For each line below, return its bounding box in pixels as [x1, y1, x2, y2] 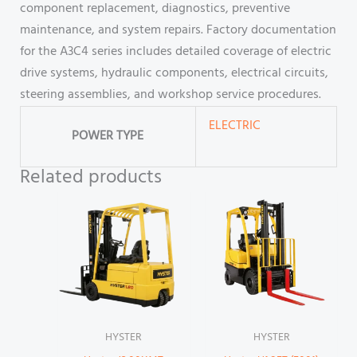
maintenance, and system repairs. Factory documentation [19, 20, 336, 41]
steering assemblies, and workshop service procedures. [19, 84, 321, 106]
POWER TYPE [72, 126, 144, 147]
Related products [19, 163, 162, 194]
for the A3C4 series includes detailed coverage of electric [19, 41, 331, 63]
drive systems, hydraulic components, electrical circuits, [19, 63, 328, 84]
